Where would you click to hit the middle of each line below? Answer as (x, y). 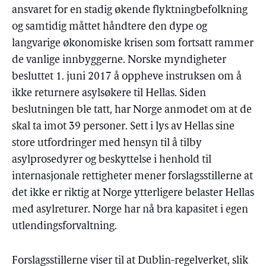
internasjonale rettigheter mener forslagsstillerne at (132, 177)
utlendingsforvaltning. (64, 227)
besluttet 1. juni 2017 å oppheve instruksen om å (127, 77)
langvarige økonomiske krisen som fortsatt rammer (133, 44)
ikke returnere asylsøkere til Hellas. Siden (109, 94)
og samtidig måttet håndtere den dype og (110, 27)
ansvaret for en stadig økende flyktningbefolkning (130, 10)
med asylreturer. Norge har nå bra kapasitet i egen (130, 210)
